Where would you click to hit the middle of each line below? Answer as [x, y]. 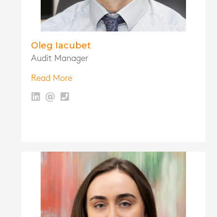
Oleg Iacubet [61, 46]
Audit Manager [60, 59]
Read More [52, 78]
